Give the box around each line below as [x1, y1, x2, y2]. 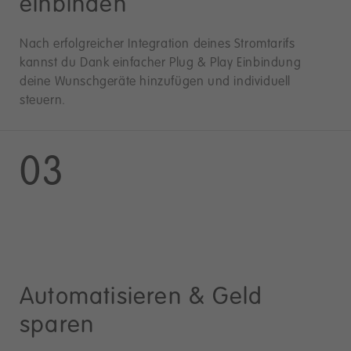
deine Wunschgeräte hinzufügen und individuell [20, 75, 291, 89]
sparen [20, 313, 95, 338]
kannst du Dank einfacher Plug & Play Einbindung [20, 56, 302, 70]
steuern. [20, 94, 66, 107]
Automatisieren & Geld [20, 285, 263, 309]
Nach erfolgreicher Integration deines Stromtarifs [20, 38, 295, 51]
